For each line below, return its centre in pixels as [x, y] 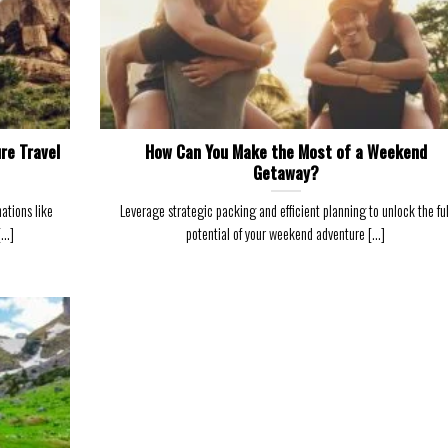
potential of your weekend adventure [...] [286, 234]
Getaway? [285, 173]
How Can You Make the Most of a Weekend [285, 152]
